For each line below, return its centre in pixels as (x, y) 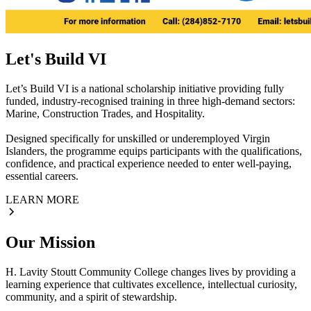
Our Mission (50, 243)
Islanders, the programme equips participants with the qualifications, (154, 151)
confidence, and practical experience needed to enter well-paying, (149, 163)
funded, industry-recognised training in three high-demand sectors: (150, 101)
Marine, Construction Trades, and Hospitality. (105, 113)
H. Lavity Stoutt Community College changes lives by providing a (151, 272)
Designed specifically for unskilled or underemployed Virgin (138, 138)
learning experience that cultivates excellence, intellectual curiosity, (151, 285)
